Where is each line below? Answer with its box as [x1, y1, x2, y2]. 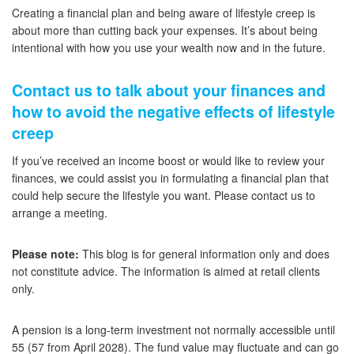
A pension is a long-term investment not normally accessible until [12, 322, 335, 338]
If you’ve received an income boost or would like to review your [12, 153, 325, 169]
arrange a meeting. [12, 205, 107, 221]
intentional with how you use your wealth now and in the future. [12, 40, 326, 56]
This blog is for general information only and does [79, 246, 330, 262]
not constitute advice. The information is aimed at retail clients [12, 263, 320, 280]
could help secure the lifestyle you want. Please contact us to [12, 187, 315, 204]
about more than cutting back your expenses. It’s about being [12, 22, 318, 39]
